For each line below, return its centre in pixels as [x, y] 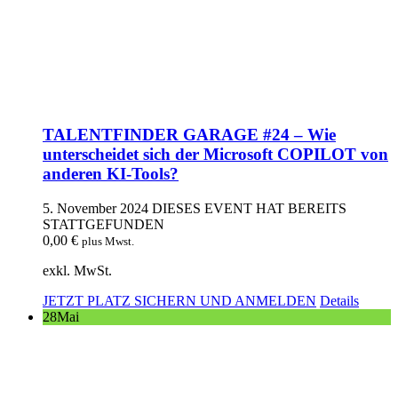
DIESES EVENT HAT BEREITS [249, 208]
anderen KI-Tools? [111, 173]
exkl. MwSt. [77, 270]
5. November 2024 [96, 208]
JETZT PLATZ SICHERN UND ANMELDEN [179, 300]
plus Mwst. [108, 241]
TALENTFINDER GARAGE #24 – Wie [189, 134]
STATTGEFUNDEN [103, 224]
